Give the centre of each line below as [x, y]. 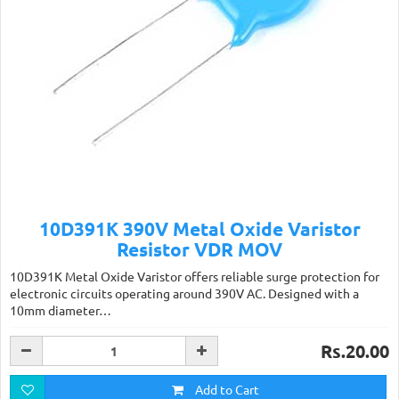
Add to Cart [226, 389]
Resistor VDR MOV [199, 249]
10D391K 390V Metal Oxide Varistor [199, 228]
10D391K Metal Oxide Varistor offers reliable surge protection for [195, 276]
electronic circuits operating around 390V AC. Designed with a [184, 293]
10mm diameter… [61, 310]
